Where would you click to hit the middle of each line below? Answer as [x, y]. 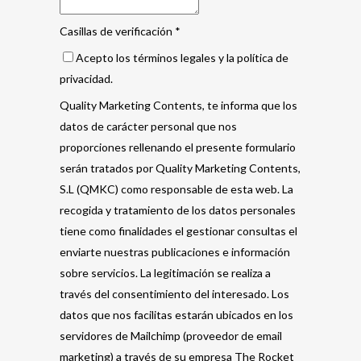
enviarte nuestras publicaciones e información [175, 252]
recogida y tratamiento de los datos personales [178, 210]
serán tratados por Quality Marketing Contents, [180, 168]
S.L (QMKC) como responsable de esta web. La [176, 189]
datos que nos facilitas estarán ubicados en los [176, 315]
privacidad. [86, 79]
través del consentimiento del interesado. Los [174, 294]
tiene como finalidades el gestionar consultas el [178, 231]
